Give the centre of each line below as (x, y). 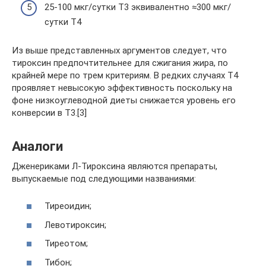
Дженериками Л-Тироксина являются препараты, (115, 166)
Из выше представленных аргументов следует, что (119, 50)
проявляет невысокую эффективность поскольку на (122, 88)
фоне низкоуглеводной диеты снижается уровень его (124, 100)
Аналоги (37, 146)
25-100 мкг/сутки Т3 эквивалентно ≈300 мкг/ (138, 7)
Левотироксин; (75, 225)
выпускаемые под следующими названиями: (104, 178)
